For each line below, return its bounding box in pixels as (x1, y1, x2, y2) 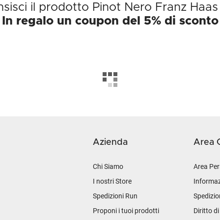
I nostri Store (93, 177, 132, 185)
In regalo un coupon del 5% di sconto (1, 15, 219, 27)
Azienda (93, 138, 128, 147)
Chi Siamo (93, 163, 123, 170)
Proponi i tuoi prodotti (93, 207, 159, 215)
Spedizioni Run (93, 192, 137, 200)
